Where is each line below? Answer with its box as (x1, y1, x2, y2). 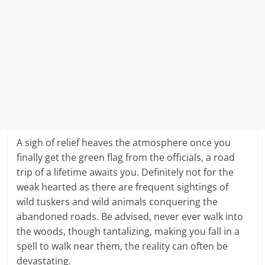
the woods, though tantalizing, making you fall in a (17, 225, 240, 238)
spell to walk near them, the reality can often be (17, 240, 228, 253)
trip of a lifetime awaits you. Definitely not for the (17, 166, 234, 179)
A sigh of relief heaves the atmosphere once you (17, 136, 231, 150)
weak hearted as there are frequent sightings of (17, 180, 229, 194)
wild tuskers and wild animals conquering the (17, 195, 218, 209)
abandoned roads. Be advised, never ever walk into (17, 210, 244, 224)
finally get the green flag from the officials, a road (17, 151, 235, 164)
